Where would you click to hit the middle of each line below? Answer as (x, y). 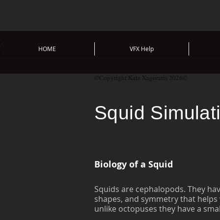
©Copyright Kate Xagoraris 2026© (141, 78)
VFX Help (142, 49)
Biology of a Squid (134, 164)
